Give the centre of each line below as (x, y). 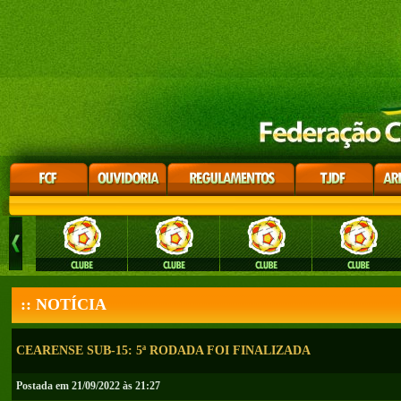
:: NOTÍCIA (64, 304)
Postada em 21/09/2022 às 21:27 (88, 386)
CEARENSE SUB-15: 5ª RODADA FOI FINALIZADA (163, 350)
